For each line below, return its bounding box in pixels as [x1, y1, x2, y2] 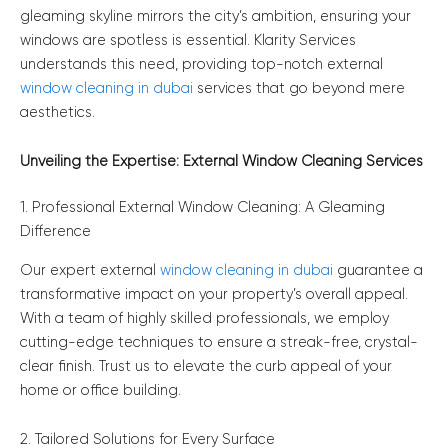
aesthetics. [20, 103, 95, 121]
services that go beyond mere [193, 79, 405, 97]
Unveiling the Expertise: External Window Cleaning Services [20, 153, 423, 171]
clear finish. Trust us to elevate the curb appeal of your [20, 357, 392, 375]
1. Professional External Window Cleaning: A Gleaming [20, 199, 385, 217]
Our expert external [20, 261, 160, 279]
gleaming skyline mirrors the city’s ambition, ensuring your [20, 7, 411, 25]
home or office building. [20, 381, 181, 399]
